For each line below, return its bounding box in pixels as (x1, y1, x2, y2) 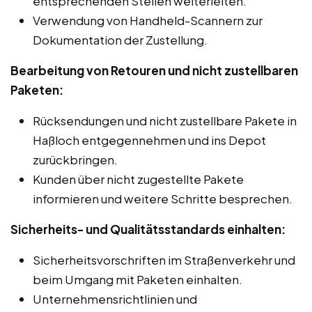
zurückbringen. (33, 151, 118, 167)
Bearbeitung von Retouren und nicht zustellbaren (10, 62, 298, 78)
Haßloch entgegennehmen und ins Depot (33, 132, 266, 148)
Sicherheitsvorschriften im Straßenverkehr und (33, 251, 295, 267)
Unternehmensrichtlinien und (33, 290, 197, 306)
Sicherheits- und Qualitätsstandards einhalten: (10, 221, 286, 237)
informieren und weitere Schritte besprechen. (33, 190, 292, 206)
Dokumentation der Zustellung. (33, 31, 208, 47)
